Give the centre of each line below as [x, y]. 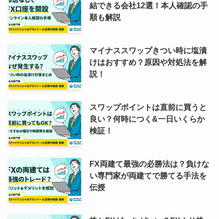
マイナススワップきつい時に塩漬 [148, 51]
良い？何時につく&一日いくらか [147, 119]
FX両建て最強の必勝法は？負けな [149, 164]
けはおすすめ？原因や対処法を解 [148, 62]
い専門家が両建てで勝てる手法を [148, 175]
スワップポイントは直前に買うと [148, 107]
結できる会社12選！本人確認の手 [148, 6]
